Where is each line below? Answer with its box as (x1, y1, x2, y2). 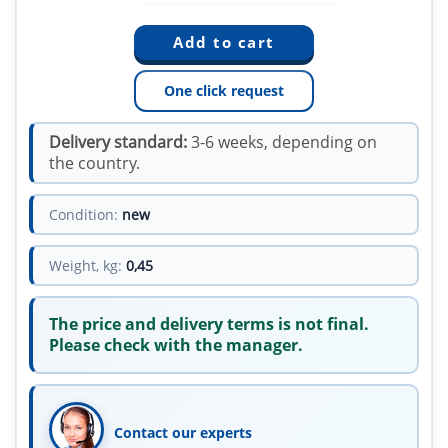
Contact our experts (114, 423, 252, 443)
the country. (49, 152, 140, 175)
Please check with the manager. (49, 334, 303, 357)
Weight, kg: (49, 256, 122, 276)
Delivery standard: (49, 131, 187, 154)
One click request (164, 81, 284, 101)
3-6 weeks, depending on (187, 131, 377, 154)
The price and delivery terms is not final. (49, 313, 369, 336)
